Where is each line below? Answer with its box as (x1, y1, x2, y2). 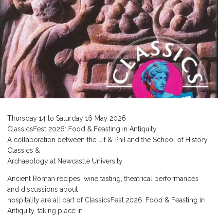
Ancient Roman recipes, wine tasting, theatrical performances (7, 175, 199, 183)
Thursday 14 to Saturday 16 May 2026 (7, 114, 126, 123)
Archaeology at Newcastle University (7, 157, 123, 165)
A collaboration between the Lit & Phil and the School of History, (7, 136, 209, 144)
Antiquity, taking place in (7, 207, 83, 215)
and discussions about (7, 185, 78, 194)
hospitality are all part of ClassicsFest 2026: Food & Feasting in (7, 196, 205, 204)
